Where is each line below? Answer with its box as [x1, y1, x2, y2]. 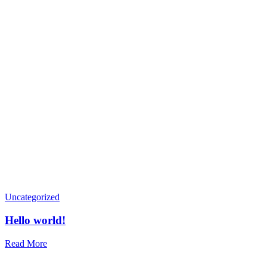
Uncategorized [5, 192, 60, 203]
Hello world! [5, 214, 66, 227]
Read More [5, 238, 47, 249]
